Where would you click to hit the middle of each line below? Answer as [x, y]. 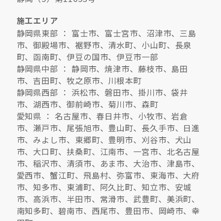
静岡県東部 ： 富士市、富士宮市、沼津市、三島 [107, 33]
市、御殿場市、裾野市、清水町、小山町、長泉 [104, 45]
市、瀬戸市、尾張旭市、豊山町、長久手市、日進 [108, 128]
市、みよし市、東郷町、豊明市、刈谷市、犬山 [104, 140]
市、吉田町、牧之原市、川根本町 [79, 81]
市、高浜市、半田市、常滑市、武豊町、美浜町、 [108, 199]
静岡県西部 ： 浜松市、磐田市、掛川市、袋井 [102, 92]
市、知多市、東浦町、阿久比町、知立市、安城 [104, 187]
